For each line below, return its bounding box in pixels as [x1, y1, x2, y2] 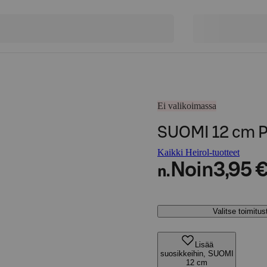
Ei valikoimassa [157, 101, 216, 111]
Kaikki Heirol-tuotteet [157, 147, 240, 157]
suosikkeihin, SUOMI [160, 249, 234, 258]
